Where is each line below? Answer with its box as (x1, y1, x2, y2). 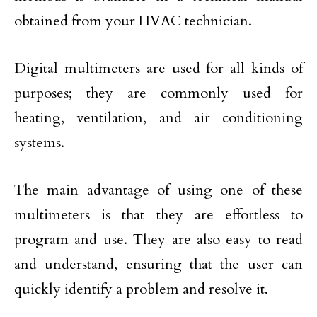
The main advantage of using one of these (14, 180, 303, 200)
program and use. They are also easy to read (14, 230, 303, 250)
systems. (14, 133, 64, 153)
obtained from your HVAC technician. (14, 11, 252, 31)
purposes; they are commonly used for (14, 83, 303, 103)
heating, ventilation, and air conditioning (14, 108, 303, 128)
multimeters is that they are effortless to (14, 205, 303, 225)
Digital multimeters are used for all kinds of (14, 59, 303, 79)
